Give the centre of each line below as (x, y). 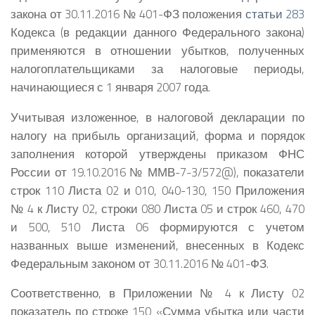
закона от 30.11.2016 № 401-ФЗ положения (128, 13)
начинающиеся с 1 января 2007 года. (110, 86)
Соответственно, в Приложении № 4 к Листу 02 (157, 293)
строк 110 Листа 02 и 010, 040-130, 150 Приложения (157, 190)
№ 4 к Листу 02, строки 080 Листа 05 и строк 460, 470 (157, 208)
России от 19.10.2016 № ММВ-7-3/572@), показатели (157, 172)
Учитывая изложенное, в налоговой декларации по (157, 117)
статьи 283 (275, 13)
